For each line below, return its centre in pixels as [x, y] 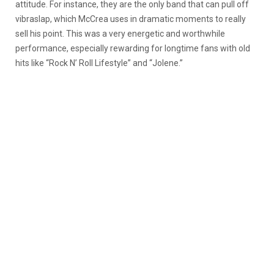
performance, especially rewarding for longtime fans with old [133, 48]
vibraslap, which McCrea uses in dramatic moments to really [131, 19]
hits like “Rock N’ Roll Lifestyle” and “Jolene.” [99, 63]
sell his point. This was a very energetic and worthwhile [120, 33]
